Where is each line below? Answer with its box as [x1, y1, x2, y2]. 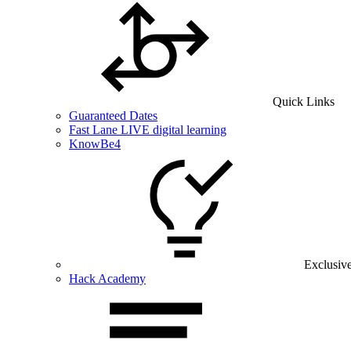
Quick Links [273, 95, 335, 108]
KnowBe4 [69, 137, 121, 150]
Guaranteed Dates [69, 109, 157, 122]
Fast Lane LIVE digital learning [69, 123, 226, 136]
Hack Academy [69, 272, 146, 285]
